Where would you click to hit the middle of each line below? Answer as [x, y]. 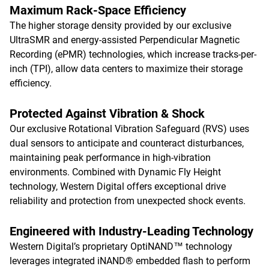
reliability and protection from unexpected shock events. [128, 201]
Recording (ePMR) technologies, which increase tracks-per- [133, 54]
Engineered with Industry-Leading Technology [131, 231]
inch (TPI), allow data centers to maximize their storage [126, 69]
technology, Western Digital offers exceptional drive [118, 186]
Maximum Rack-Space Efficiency [98, 10]
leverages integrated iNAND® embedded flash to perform [130, 261]
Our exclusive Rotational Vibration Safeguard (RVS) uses [129, 129]
